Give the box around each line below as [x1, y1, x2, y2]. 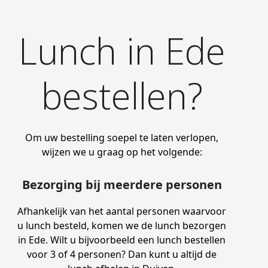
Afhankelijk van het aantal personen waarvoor [17, 204, 227, 218]
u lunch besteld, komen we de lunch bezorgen [17, 218, 227, 232]
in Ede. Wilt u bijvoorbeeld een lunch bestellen [18, 233, 226, 246]
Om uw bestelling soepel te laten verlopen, [25, 130, 219, 144]
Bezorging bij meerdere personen [22, 176, 222, 193]
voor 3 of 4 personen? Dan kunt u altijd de [27, 247, 217, 261]
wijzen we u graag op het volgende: [41, 145, 202, 159]
